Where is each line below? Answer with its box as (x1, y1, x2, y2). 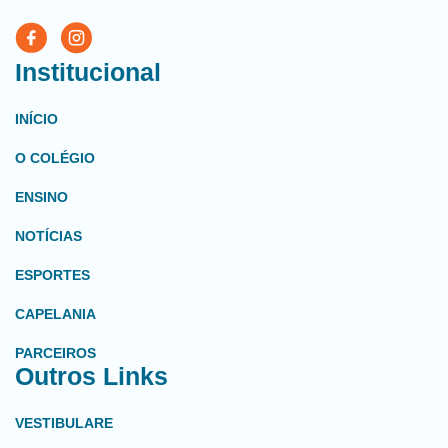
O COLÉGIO (15, 150, 95, 167)
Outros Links (15, 362, 168, 391)
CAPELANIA (15, 306, 96, 323)
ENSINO (15, 189, 68, 206)
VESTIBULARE (15, 415, 113, 432)
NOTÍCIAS (15, 228, 82, 245)
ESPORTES (15, 267, 90, 284)
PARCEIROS (15, 345, 96, 362)
